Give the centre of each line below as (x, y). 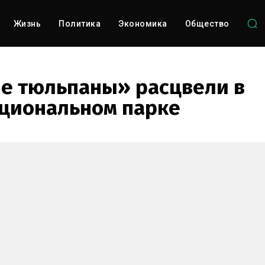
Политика (80, 24)
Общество (207, 24)
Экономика (143, 24)
